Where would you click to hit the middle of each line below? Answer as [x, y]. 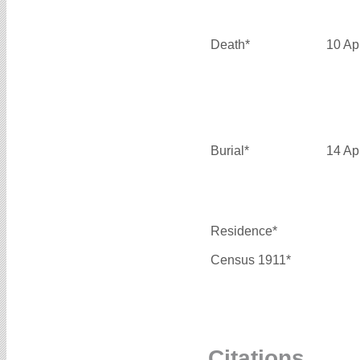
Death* [230, 44]
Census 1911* [251, 260]
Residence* [244, 231]
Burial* [230, 150]
